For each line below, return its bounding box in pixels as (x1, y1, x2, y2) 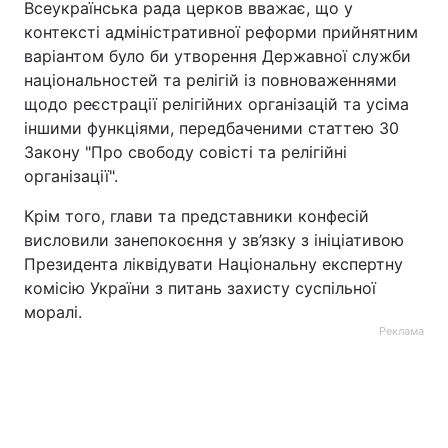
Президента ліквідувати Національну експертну (24, 254, 403, 274)
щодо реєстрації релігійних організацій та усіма (24, 94, 409, 114)
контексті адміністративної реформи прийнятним (24, 22, 418, 42)
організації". (24, 166, 118, 186)
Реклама (379, 324, 424, 338)
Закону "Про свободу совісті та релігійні (24, 142, 347, 162)
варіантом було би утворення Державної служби (24, 46, 411, 66)
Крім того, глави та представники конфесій (24, 206, 369, 226)
